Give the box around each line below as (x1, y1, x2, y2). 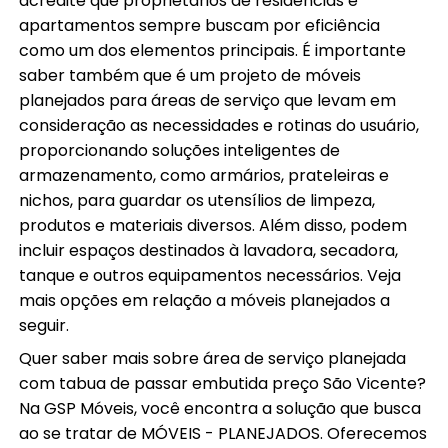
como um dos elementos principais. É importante (19, 39, 407, 63)
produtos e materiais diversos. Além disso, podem (19, 214, 408, 238)
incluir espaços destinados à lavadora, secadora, (19, 239, 399, 263)
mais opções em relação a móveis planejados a (19, 289, 391, 313)
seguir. (19, 314, 70, 338)
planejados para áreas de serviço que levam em (19, 89, 397, 113)
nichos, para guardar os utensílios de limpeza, (19, 189, 376, 213)
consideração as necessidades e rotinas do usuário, (19, 114, 420, 138)
